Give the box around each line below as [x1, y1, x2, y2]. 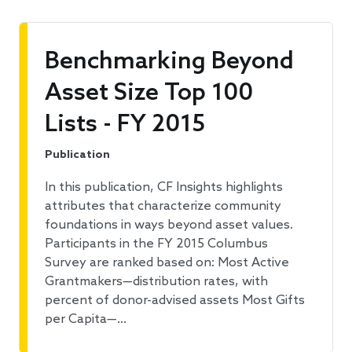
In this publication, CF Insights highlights [45, 180, 283, 196]
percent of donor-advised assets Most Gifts [45, 293, 305, 309]
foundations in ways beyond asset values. [45, 218, 293, 233]
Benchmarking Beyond [45, 48, 294, 77]
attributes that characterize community [45, 199, 281, 214]
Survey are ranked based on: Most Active [45, 255, 289, 271]
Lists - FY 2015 [45, 111, 205, 140]
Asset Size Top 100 [45, 79, 253, 108]
